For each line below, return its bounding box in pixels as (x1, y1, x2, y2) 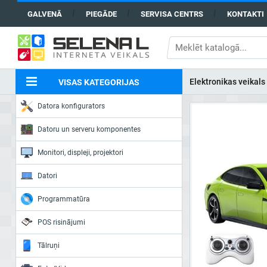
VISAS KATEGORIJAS (58, 77, 139, 87)
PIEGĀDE (85, 10, 117, 18)
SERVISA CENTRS (140, 10, 203, 18)
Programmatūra (38, 195, 90, 203)
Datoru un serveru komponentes (38, 125, 141, 133)
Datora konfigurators (38, 102, 105, 110)
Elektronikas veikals (190, 76, 265, 86)
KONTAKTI (226, 10, 264, 18)
